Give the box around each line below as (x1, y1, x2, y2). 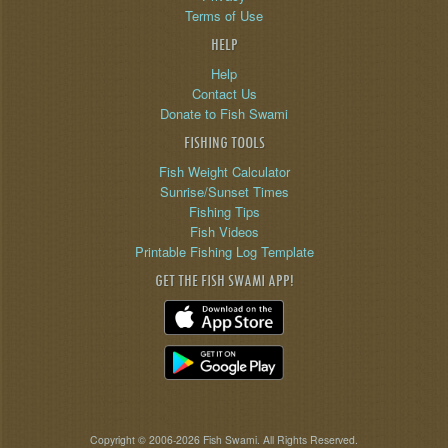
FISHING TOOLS (183, 132, 265, 154)
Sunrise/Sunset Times (159, 181, 289, 201)
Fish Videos (189, 221, 259, 241)
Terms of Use (185, 5, 263, 25)
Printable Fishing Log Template (134, 241, 314, 261)
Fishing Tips (188, 201, 260, 221)
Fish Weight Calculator (158, 161, 290, 181)
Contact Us (191, 83, 257, 103)
